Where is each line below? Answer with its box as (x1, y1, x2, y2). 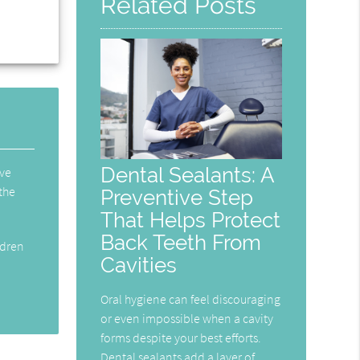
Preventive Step (100, 184, 254, 210)
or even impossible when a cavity (100, 309, 274, 326)
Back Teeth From (100, 229, 262, 255)
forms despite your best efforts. (100, 329, 262, 346)
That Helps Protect (100, 207, 281, 232)
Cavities (100, 252, 178, 277)
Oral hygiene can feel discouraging (100, 290, 281, 307)
